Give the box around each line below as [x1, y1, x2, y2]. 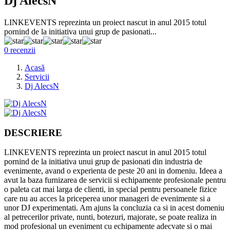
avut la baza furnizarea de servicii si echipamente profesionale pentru [4, 176, 226, 185]
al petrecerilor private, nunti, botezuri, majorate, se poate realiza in [4, 213, 217, 222]
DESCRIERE [4, 127, 62, 138]
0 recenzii [4, 45, 35, 54]
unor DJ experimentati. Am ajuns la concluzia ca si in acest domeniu [4, 203, 224, 213]
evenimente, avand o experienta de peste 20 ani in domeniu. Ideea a [4, 166, 222, 176]
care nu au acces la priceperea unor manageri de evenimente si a [4, 194, 210, 203]
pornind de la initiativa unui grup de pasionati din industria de [4, 157, 202, 166]
